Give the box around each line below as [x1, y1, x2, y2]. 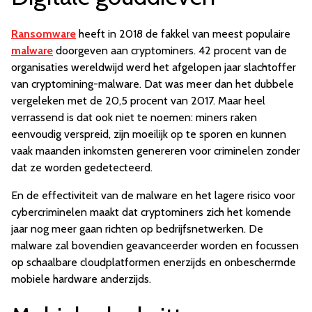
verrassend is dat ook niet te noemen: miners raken [11, 111, 257, 125]
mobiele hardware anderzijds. [11, 272, 151, 286]
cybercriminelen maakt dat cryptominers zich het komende [11, 205, 291, 219]
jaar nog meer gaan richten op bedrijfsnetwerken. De [11, 222, 263, 236]
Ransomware [11, 27, 76, 41]
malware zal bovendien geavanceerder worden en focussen [11, 239, 299, 253]
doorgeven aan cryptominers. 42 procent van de [53, 44, 287, 58]
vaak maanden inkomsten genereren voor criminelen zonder [11, 144, 300, 158]
